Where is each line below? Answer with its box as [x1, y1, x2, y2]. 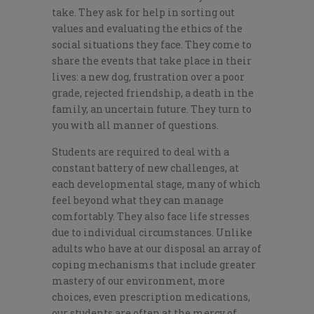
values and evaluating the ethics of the [52, 22, 243, 36]
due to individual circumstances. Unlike [52, 226, 252, 240]
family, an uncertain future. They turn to [52, 102, 252, 116]
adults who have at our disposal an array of [52, 242, 261, 256]
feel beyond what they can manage [52, 193, 224, 207]
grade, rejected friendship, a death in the [52, 86, 254, 100]
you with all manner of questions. [52, 118, 219, 132]
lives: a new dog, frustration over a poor [52, 70, 245, 84]
